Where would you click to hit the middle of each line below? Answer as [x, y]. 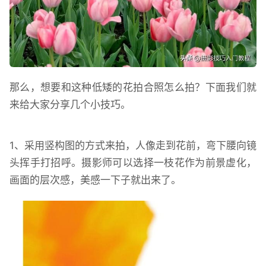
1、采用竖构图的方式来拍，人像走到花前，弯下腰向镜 [133, 145]
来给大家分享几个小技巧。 [70, 104]
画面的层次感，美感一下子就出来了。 [95, 180]
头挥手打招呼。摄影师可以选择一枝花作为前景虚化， [133, 162]
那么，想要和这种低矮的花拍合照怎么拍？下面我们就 [133, 87]
